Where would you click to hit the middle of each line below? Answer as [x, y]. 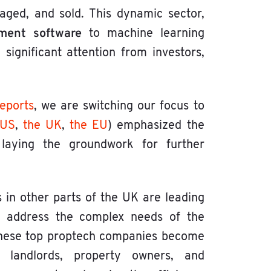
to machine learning [143, 34]
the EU [89, 126]
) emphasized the [156, 126]
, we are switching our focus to [119, 106]
